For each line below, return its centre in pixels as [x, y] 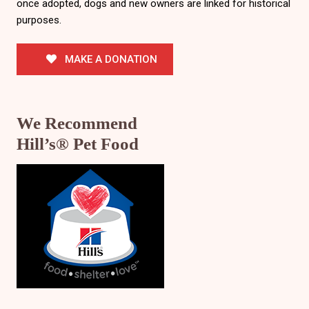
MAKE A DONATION [110, 59]
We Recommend [77, 123]
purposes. [39, 20]
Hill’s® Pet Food [77, 144]
